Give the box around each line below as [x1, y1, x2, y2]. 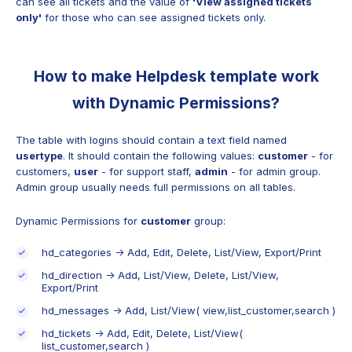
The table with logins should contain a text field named [16, 133, 287, 146]
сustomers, [16, 164, 74, 178]
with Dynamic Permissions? [72, 93, 280, 113]
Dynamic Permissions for [16, 214, 141, 227]
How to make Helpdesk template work [33, 67, 319, 86]
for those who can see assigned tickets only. [42, 10, 266, 24]
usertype [16, 148, 63, 162]
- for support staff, [98, 164, 195, 178]
